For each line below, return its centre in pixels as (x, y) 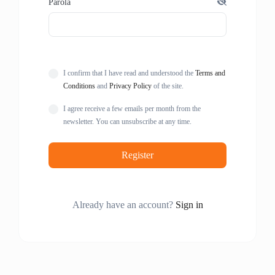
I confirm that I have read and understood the (129, 73)
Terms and (210, 73)
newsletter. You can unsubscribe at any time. (127, 121)
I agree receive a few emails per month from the (132, 108)
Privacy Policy (130, 86)
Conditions (79, 86)
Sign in (189, 204)
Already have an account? (124, 204)
